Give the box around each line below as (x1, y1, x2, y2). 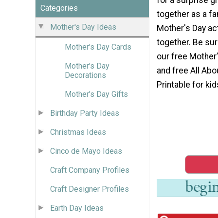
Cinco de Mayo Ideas (50, 146, 122, 156)
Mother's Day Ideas (50, 22, 116, 32)
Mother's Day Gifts (65, 89, 128, 99)
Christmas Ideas (50, 127, 106, 137)
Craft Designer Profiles (50, 184, 129, 194)
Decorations (65, 70, 106, 80)
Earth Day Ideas (50, 203, 104, 213)
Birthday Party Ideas (50, 108, 119, 118)
